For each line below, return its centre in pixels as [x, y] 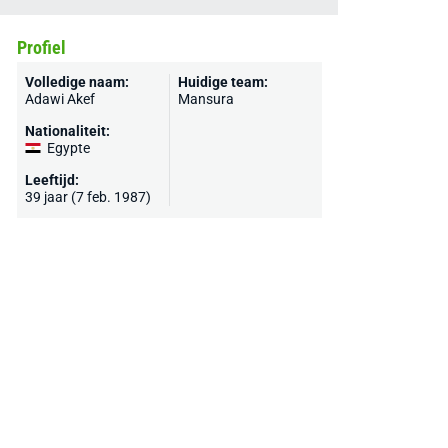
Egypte [68, 148]
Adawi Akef [59, 99]
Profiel [41, 47]
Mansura [205, 99]
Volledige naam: [76, 82]
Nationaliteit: [67, 131]
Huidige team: [222, 82]
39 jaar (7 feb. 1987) [87, 197]
